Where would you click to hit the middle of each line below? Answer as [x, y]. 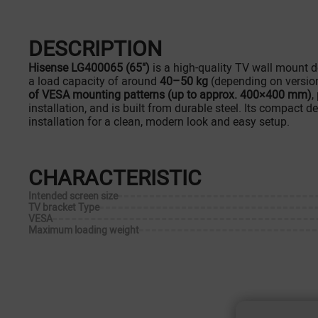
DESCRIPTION [95, 49]
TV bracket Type [64, 207]
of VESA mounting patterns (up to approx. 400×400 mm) [170, 95]
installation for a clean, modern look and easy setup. [159, 122]
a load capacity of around [94, 81]
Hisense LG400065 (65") [89, 68]
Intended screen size [73, 196]
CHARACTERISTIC [115, 178]
